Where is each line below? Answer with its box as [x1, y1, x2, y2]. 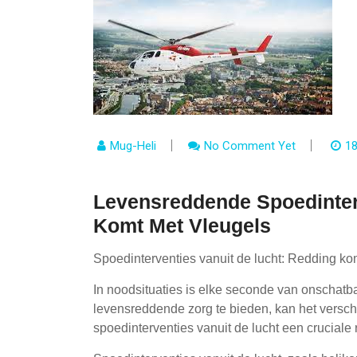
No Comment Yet [204, 139, 296, 153]
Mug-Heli [110, 139, 156, 153]
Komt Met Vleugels [93, 214, 271, 237]
